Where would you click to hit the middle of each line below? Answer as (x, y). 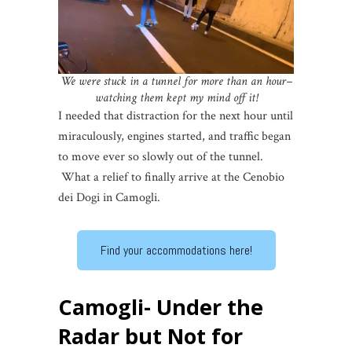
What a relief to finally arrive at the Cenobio (171, 178)
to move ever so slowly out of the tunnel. (161, 157)
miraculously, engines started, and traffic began (174, 137)
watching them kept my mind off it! (176, 98)
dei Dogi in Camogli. (109, 198)
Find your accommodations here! (176, 251)
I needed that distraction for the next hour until (176, 116)
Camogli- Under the (161, 307)
